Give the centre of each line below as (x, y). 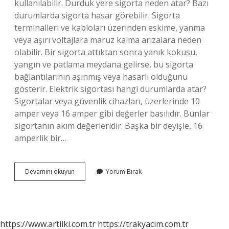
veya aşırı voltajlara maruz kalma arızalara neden (108, 40)
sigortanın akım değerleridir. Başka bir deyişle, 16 (108, 126)
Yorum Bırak (124, 171)
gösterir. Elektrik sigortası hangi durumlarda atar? (110, 89)
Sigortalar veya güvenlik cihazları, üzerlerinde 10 (107, 101)
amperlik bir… (40, 138)
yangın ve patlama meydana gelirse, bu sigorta (104, 64)
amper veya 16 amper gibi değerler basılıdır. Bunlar (112, 113)
